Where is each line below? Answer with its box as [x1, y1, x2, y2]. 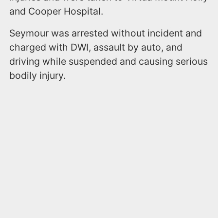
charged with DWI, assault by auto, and [9, 41, 183, 53]
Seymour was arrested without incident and [9, 27, 202, 39]
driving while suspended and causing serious [9, 55, 208, 67]
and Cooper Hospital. [9, 5, 104, 17]
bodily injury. [9, 69, 66, 81]
